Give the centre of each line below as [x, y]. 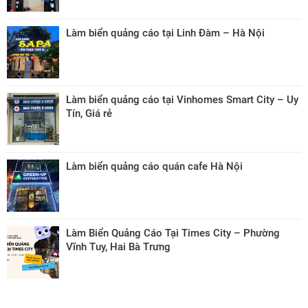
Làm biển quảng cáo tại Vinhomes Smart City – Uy [182, 99]
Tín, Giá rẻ [89, 113]
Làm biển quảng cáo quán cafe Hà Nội [154, 166]
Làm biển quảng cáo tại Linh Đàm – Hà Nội [165, 33]
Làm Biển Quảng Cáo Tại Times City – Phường [173, 233]
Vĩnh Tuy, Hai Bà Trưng [118, 246]
